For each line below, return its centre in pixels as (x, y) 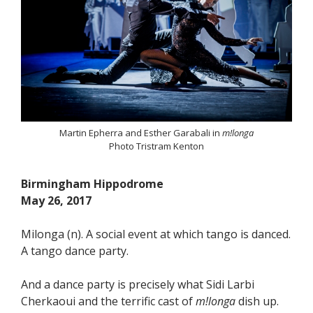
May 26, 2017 (56, 200)
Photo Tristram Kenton (156, 146)
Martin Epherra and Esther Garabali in (141, 132)
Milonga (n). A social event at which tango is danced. (156, 234)
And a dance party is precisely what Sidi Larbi (138, 284)
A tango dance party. (75, 250)
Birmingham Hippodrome (92, 183)
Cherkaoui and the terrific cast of (108, 301)
